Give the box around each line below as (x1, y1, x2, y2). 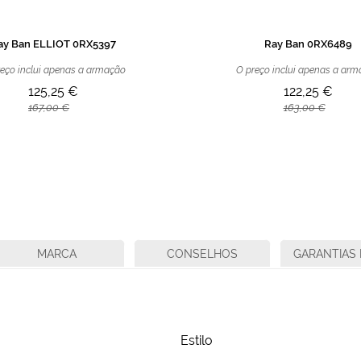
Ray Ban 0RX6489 (263, 37, 352, 50)
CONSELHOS (167, 247, 238, 260)
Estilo (180, 332, 213, 348)
